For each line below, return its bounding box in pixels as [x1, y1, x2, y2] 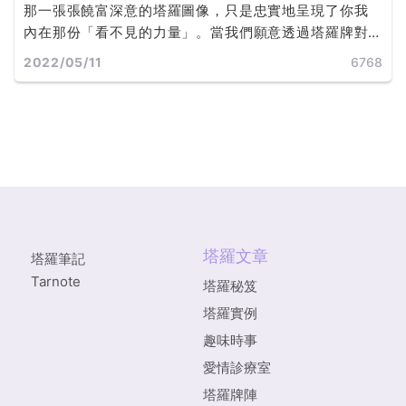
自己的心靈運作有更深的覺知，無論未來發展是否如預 [24, 45, 369, 63]
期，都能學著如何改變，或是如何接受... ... [24, 67, 299, 85]
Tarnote [31, 273, 81, 291]
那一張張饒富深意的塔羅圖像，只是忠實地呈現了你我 [24, 2, 369, 20]
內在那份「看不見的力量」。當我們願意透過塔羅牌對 [24, 24, 369, 42]
